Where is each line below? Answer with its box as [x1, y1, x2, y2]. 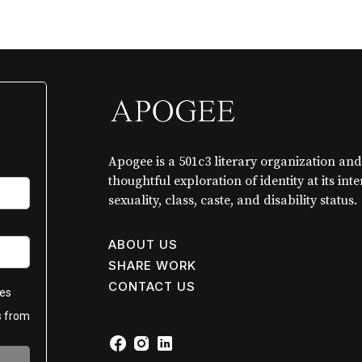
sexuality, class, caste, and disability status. [108, 192, 357, 209]
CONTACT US [108, 279, 196, 295]
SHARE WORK [108, 258, 196, 274]
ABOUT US [108, 237, 178, 253]
